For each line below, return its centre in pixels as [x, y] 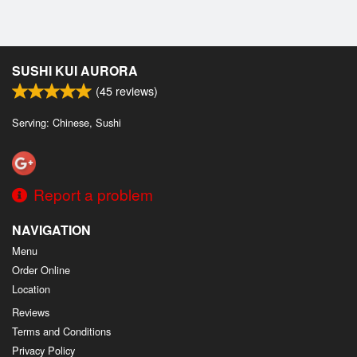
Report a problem [93, 194]
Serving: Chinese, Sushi [67, 122]
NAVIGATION [51, 230]
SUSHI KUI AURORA [75, 70]
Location [31, 289]
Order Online [41, 270]
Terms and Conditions [61, 331]
